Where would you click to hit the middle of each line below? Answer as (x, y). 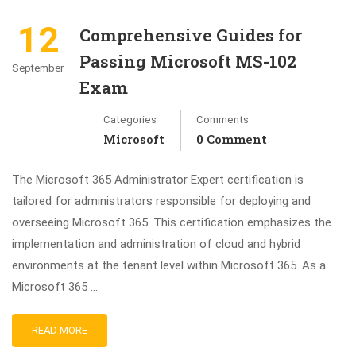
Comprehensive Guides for (191, 35)
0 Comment (232, 139)
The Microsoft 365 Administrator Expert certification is (158, 180)
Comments (222, 120)
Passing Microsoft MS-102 (188, 61)
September (38, 68)
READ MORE (60, 330)
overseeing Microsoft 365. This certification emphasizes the (172, 222)
